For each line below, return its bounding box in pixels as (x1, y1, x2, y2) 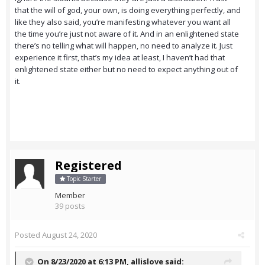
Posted (15, 230, 42, 241)
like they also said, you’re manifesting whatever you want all (15, 17, 231, 28)
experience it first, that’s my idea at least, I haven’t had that (15, 52, 225, 63)
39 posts (55, 201, 85, 212)
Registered (55, 157, 122, 174)
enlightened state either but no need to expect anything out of (15, 64, 238, 75)
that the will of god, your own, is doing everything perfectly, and (15, 5, 241, 16)
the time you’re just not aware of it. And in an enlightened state (15, 28, 239, 40)
